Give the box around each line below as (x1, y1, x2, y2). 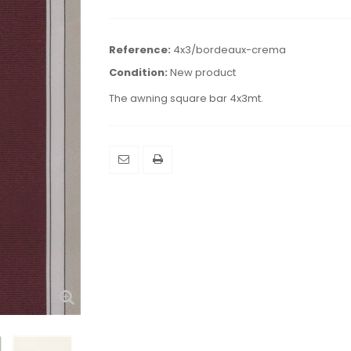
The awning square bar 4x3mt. (109, 91, 263, 107)
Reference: (109, 42, 171, 58)
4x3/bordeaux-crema (173, 42, 286, 58)
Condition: (109, 65, 168, 81)
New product (170, 65, 236, 81)
